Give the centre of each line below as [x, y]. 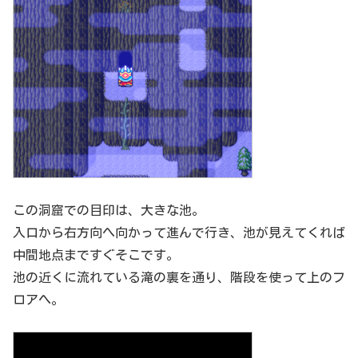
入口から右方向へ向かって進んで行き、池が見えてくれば [179, 232]
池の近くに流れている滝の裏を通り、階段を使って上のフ [179, 277]
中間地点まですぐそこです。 [96, 255]
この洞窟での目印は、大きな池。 [109, 210]
